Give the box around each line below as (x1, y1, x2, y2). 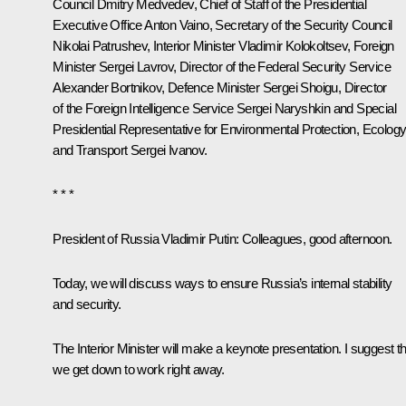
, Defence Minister (161, 79, 263, 95)
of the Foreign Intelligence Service (53, 100, 237, 116)
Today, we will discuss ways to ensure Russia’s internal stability (53, 275, 392, 291)
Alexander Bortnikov (53, 79, 161, 95)
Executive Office (53, 16, 145, 33)
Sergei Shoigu (262, 79, 338, 95)
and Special (330, 100, 397, 116)
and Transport (53, 141, 130, 158)
